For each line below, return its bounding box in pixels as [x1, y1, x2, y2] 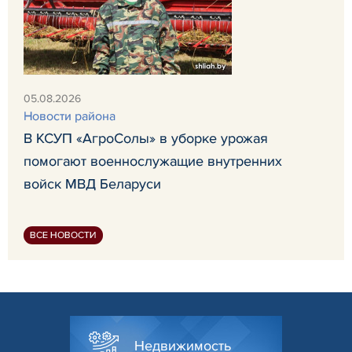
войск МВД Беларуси [24, 174, 161, 192]
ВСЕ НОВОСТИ [30, 229, 97, 241]
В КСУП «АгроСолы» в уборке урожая [24, 129, 268, 147]
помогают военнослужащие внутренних [24, 152, 282, 170]
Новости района [24, 108, 115, 124]
